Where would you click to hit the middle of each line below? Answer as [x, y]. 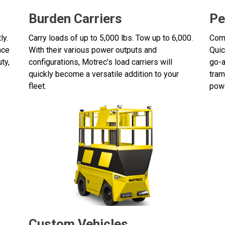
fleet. [37, 86]
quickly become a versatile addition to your [103, 74]
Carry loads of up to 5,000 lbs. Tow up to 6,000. [110, 38]
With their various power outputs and [92, 50]
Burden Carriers [75, 18]
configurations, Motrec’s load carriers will [100, 62]
